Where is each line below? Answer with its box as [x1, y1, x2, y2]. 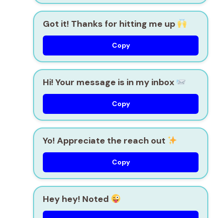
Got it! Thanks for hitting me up [43, 18, 177, 30]
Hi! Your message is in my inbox [43, 76, 176, 88]
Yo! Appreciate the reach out [43, 134, 167, 146]
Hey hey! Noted [43, 193, 111, 205]
